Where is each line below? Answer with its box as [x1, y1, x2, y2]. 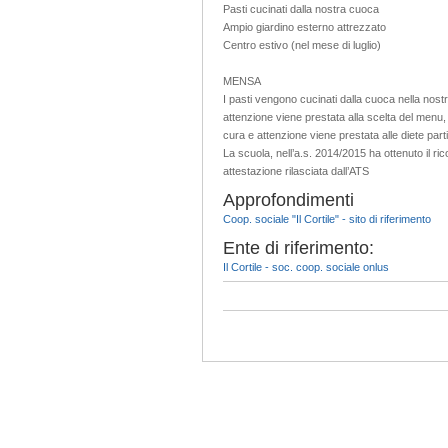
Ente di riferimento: [223, 237, 374, 258]
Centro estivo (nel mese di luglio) [223, 38, 381, 51]
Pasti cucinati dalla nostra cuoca [223, 2, 379, 15]
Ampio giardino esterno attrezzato [223, 20, 386, 33]
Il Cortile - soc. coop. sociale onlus [223, 260, 389, 273]
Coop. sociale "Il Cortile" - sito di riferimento [223, 212, 431, 225]
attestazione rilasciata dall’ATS [223, 164, 369, 177]
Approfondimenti [223, 189, 354, 210]
